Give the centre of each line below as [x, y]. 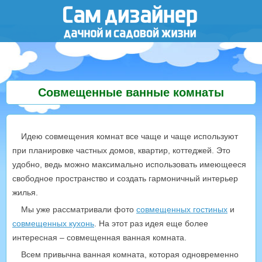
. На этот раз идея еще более [151, 223]
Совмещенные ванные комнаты [131, 92]
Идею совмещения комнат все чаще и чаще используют [130, 136]
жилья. [25, 192]
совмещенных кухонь [53, 223]
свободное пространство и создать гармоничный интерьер [125, 178]
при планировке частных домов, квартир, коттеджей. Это [121, 150]
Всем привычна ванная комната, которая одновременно [130, 254]
